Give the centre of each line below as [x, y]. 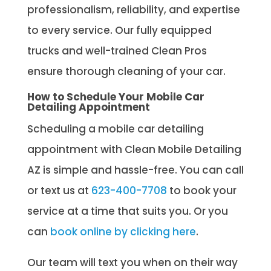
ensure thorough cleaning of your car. [126, 71]
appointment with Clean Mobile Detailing [134, 149]
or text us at [59, 190]
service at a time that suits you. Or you [127, 211]
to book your [201, 190]
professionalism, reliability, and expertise [133, 9]
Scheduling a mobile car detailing [115, 129]
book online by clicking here [123, 231]
